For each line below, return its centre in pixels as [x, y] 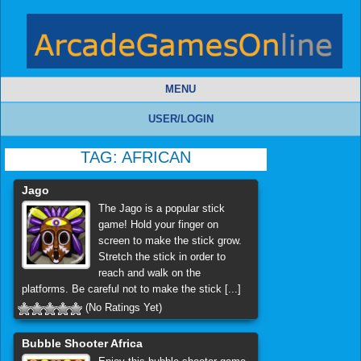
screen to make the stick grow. [170, 241]
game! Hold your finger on [158, 225]
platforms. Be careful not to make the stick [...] [131, 289]
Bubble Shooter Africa [82, 343]
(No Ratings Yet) [122, 308]
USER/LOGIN [180, 119]
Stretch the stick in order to [162, 257]
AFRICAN [156, 158]
